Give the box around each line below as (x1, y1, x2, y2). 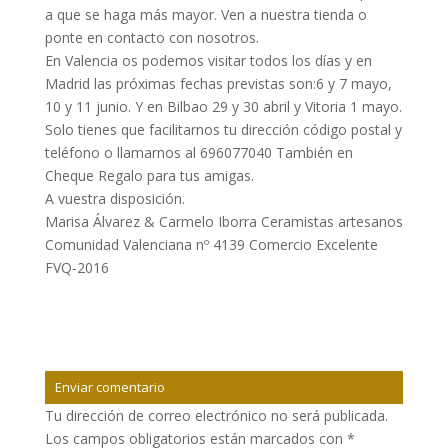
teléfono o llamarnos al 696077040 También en (44, 142, 353, 162)
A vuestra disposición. (44, 188, 185, 208)
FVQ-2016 (44, 257, 109, 277)
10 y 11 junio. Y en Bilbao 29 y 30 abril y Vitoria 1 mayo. (44, 96, 402, 116)
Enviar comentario (54, 377, 165, 396)
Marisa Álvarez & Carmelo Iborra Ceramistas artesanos (44, 211, 403, 231)
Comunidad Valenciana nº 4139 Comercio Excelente (44, 234, 378, 254)
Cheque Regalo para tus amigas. (44, 165, 254, 185)
